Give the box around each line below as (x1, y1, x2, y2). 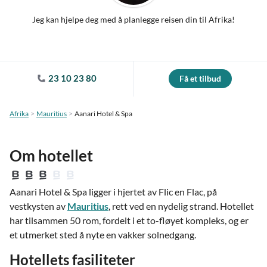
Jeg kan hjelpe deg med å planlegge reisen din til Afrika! (32, 14, 235, 24)
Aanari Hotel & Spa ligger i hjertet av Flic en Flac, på (10, 186, 217, 197)
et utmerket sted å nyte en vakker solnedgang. (10, 229, 196, 240)
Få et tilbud (179, 73, 221, 83)
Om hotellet (10, 146, 93, 165)
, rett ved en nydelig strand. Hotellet (108, 200, 254, 212)
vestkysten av (10, 200, 67, 212)
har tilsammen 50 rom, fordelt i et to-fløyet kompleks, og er (10, 215, 249, 226)
